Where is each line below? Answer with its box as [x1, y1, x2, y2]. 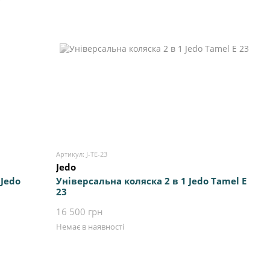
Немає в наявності [56, 221, 125, 233]
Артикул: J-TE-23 [56, 149, 108, 159]
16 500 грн [56, 206, 104, 218]
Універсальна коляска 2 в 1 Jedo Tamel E [56, 175, 247, 187]
